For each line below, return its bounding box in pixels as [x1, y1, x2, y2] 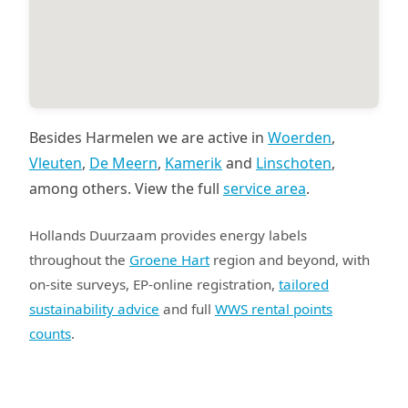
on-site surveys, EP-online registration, [29, 275, 279, 293]
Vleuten [29, 153, 82, 173]
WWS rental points [215, 300, 332, 318]
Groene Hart [129, 250, 209, 269]
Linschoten [256, 153, 331, 173]
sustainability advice [29, 300, 159, 318]
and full [159, 300, 215, 318]
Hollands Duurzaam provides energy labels [29, 226, 307, 244]
